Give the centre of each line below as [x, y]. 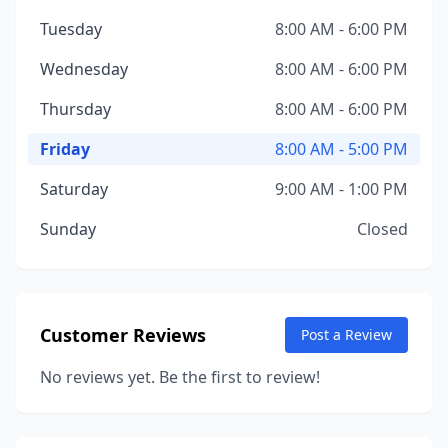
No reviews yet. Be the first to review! [180, 377]
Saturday [74, 189]
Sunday [68, 229]
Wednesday [84, 69]
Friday [65, 149]
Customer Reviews [123, 335]
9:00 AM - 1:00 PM [341, 189]
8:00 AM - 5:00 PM [341, 149]
